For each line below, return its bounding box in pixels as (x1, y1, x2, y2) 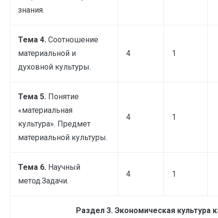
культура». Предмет (18, 119, 91, 128)
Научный (48, 162, 80, 172)
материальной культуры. (18, 132, 108, 142)
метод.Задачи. (18, 176, 69, 185)
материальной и (18, 48, 76, 58)
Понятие (48, 91, 79, 101)
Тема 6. (18, 162, 48, 172)
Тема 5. (18, 91, 48, 101)
